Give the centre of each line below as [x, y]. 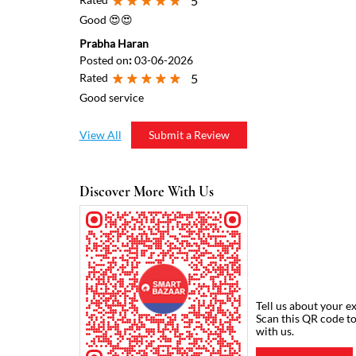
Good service [111, 97]
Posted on [104, 60]
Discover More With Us [146, 191]
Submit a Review [189, 134]
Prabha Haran [114, 43]
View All [100, 134]
